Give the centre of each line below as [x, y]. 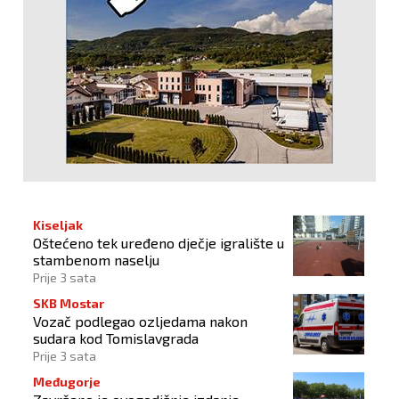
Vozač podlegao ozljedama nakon [140, 322]
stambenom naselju [96, 260]
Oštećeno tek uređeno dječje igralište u [159, 243]
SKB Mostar [69, 304]
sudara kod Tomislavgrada [116, 338]
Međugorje [67, 382]
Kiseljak [58, 225]
